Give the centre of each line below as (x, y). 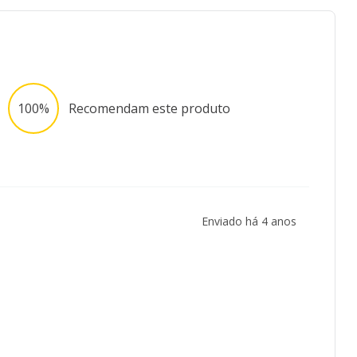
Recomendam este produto (149, 109)
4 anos (279, 221)
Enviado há (231, 221)
